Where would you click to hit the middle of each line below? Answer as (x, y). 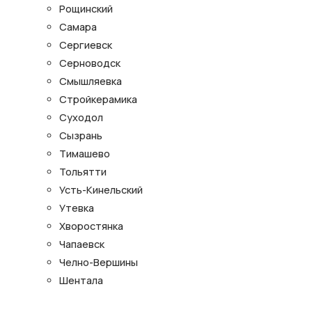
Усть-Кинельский (101, 190)
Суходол (81, 118)
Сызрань (81, 136)
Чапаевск (82, 244)
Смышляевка (91, 81)
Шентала (81, 281)
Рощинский (86, 9)
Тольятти (83, 172)
